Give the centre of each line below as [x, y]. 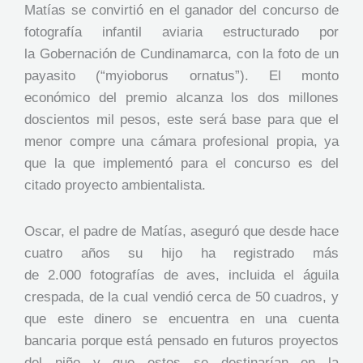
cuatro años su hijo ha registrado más [181, 254]
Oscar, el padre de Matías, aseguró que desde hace [181, 232]
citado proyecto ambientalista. [115, 186]
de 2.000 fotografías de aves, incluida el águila [181, 275]
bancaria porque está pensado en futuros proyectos [181, 341]
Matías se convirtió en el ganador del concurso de [181, 11]
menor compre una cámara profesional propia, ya [181, 142]
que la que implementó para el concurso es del [181, 164]
